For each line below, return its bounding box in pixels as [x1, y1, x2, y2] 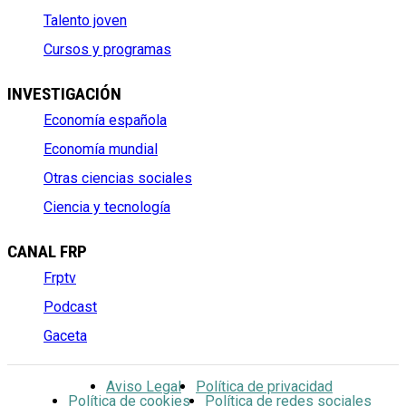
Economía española [43, 111, 167, 129]
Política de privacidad [196, 377, 333, 395]
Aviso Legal [106, 377, 181, 395]
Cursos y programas [43, 40, 171, 58]
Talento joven [43, 11, 127, 29]
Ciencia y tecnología [43, 198, 170, 216]
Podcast [43, 297, 97, 315]
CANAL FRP [7, 241, 87, 263]
